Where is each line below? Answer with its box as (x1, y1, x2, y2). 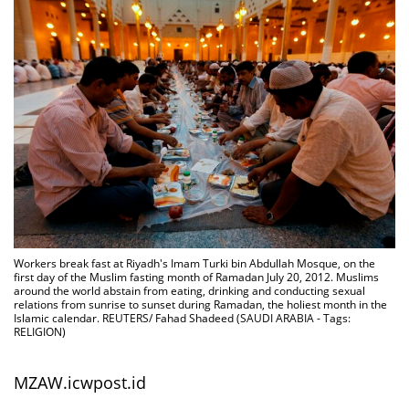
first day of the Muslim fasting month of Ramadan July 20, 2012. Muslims (14, 269, 379, 286)
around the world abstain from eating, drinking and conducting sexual (14, 283, 365, 299)
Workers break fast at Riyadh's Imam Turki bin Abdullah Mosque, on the (14, 256, 375, 272)
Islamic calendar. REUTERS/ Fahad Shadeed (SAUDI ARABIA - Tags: (14, 310, 351, 327)
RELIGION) (14, 324, 66, 341)
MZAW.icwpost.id (14, 372, 146, 394)
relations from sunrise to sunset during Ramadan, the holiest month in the (14, 297, 387, 313)
